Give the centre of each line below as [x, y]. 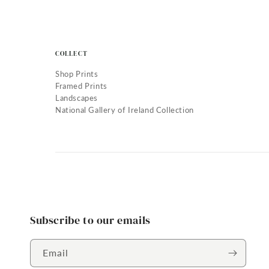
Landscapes [77, 98]
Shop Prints [77, 74]
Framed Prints [81, 86]
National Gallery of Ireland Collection [125, 110]
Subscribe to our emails [90, 220]
